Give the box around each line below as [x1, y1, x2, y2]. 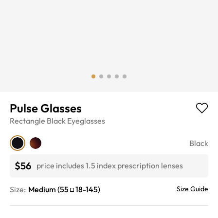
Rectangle [10, 115, 45, 126]
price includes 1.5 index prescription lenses [36, 161, 183, 171]
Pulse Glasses [10, 100, 82, 115]
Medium [28, 184, 56, 194]
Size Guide [177, 184, 208, 193]
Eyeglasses [67, 115, 105, 126]
